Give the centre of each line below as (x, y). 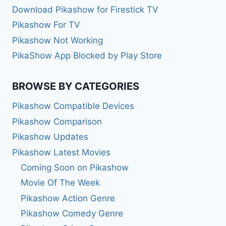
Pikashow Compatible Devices (73, 106)
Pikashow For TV (46, 25)
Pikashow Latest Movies (61, 152)
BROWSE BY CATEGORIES (76, 86)
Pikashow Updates (50, 137)
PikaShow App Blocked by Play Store (87, 56)
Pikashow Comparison (57, 121)
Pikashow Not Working (58, 40)
